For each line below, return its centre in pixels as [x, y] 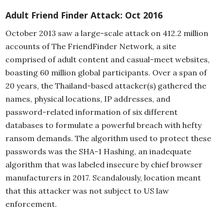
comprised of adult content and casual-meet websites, [108, 59]
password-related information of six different [91, 112]
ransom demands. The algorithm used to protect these [108, 138]
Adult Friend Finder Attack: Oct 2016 [84, 15]
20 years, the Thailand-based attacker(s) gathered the [106, 86]
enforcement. [31, 204]
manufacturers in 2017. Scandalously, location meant [103, 178]
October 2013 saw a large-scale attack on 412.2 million [107, 33]
